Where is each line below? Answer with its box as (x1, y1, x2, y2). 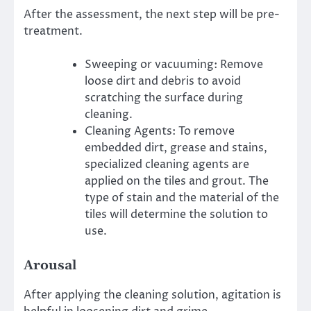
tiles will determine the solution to (85, 206, 268, 222)
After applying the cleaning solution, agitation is (24, 287, 281, 303)
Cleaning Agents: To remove (85, 123, 235, 139)
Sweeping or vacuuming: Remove (85, 56, 263, 72)
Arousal (24, 257, 76, 274)
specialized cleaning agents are (85, 156, 249, 172)
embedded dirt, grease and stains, (85, 140, 267, 155)
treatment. (24, 23, 83, 39)
